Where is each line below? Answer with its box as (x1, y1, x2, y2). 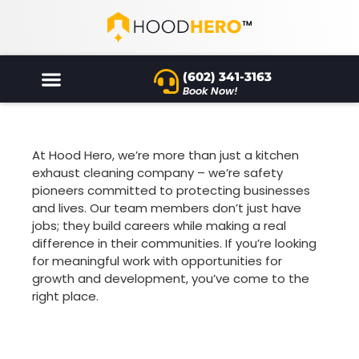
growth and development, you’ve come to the (32, 270, 309, 288)
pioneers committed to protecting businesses (32, 182, 310, 200)
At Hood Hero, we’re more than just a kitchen (32, 147, 299, 164)
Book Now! (183, 83, 239, 99)
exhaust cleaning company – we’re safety (32, 164, 283, 182)
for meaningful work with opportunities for (32, 252, 282, 270)
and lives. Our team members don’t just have (32, 200, 301, 217)
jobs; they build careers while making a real (32, 217, 286, 235)
